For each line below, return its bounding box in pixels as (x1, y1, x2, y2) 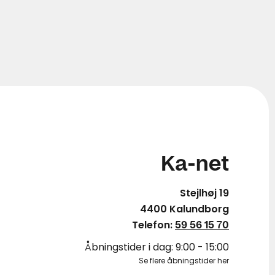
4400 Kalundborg (140, 202, 229, 216)
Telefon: (132, 218, 175, 232)
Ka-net (161, 154, 229, 175)
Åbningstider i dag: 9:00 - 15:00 (85, 240, 229, 254)
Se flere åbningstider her (139, 255, 229, 266)
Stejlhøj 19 (180, 186, 229, 200)
